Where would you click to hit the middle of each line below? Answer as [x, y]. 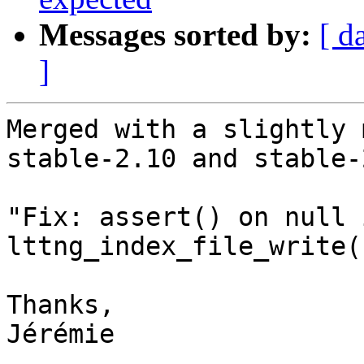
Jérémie [61, 334]
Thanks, [61, 305]
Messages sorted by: [175, 35]
